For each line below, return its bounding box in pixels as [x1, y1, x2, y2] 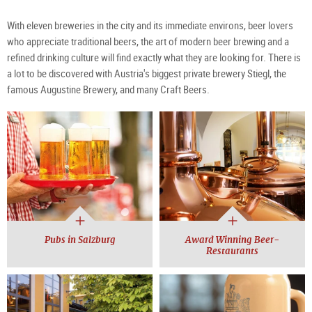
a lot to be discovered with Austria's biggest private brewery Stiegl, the [7, 66, 286, 81]
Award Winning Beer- [185, 234, 279, 247]
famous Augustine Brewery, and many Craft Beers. [7, 82, 210, 97]
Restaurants [206, 245, 258, 258]
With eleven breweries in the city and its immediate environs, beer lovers [7, 18, 293, 33]
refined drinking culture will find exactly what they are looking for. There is [7, 50, 301, 65]
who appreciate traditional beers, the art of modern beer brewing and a [7, 34, 289, 49]
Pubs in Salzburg [44, 234, 116, 247]
